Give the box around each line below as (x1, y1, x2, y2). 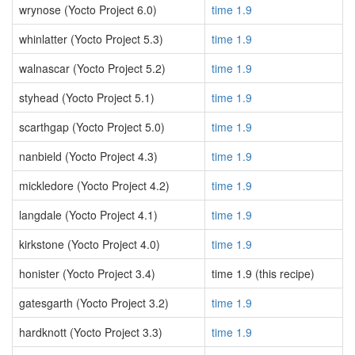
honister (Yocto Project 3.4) (19, 265, 155, 281)
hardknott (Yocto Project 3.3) (19, 324, 162, 340)
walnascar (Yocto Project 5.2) (19, 60, 166, 76)
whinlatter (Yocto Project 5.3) (19, 31, 163, 47)
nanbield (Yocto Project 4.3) (19, 148, 158, 164)
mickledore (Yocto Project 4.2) (19, 177, 170, 193)
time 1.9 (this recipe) (212, 265, 315, 281)
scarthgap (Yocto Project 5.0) (19, 119, 165, 135)
